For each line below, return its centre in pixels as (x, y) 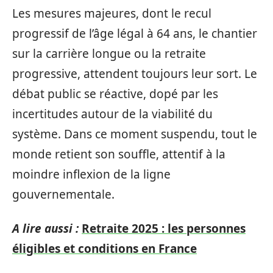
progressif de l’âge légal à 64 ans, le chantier (135, 34)
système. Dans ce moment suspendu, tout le (135, 134)
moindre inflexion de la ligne (91, 174)
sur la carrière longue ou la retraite (109, 54)
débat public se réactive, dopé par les (115, 94)
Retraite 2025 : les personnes (164, 228)
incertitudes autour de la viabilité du (112, 114)
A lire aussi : (45, 228)
